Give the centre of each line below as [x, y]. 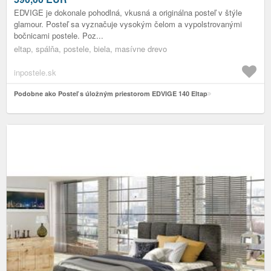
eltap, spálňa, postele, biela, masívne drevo [90, 49]
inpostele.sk [35, 73]
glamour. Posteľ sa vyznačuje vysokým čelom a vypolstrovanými [128, 24]
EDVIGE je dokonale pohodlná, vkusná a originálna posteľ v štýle [128, 13]
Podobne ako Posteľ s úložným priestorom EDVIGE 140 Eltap [111, 94]
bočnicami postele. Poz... [59, 36]
